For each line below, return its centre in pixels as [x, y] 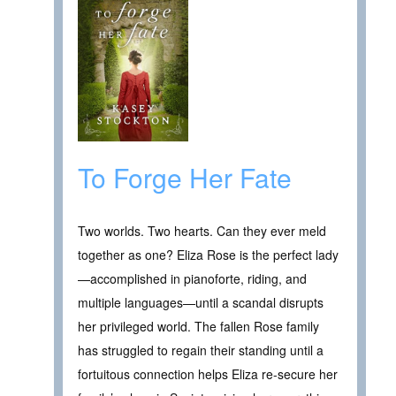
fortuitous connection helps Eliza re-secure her [208, 374]
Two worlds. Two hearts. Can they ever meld [202, 231]
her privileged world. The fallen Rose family [198, 327]
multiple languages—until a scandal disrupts [201, 303]
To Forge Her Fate [185, 178]
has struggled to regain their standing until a [201, 350]
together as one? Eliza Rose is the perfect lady [208, 255]
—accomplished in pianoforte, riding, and [192, 279]
